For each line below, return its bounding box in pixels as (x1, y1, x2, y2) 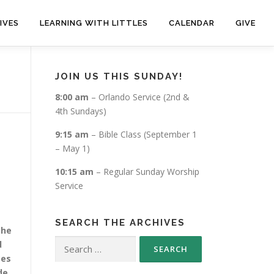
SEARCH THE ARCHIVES (55, 217, 185, 228)
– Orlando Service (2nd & (89, 91, 190, 103)
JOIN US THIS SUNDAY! (55, 71, 183, 82)
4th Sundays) (55, 105, 106, 117)
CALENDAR (169, 18, 215, 28)
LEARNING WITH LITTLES (40, 18, 148, 28)
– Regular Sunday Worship (94, 166, 199, 177)
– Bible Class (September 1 (89, 128, 197, 140)
